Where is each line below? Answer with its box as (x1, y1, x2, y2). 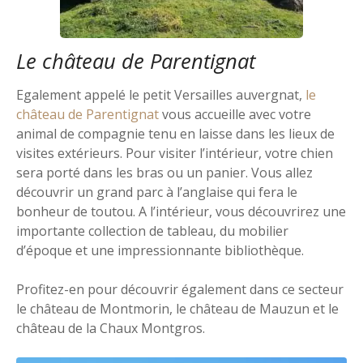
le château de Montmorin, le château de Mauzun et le (16, 300, 339, 318)
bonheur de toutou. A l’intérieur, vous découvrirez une (16, 203, 346, 221)
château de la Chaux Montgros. (16, 319, 205, 338)
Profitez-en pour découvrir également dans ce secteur (16, 280, 344, 299)
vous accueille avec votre (162, 105, 311, 124)
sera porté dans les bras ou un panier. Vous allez (16, 164, 313, 182)
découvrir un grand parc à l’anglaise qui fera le (16, 183, 297, 202)
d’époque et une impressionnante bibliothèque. (16, 241, 304, 260)
